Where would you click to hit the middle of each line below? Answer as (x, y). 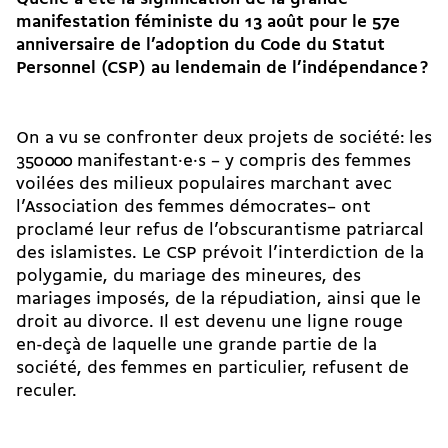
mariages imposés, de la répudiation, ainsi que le (218, 300)
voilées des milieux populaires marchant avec (204, 185)
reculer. (46, 392)
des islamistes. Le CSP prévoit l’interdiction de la (220, 254)
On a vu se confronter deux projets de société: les (224, 139)
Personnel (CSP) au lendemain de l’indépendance (217, 69)
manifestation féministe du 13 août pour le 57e (208, 23)
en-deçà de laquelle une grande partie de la (196, 346)
